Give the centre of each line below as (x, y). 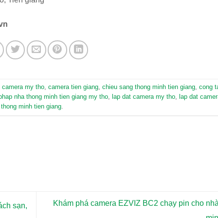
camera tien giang (73, 87)
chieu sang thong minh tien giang (149, 87)
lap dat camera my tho (144, 97)
